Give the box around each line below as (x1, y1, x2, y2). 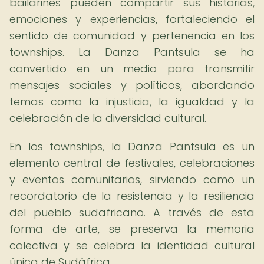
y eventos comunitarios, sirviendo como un (9, 172, 255, 187)
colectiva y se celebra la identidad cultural (9, 238, 255, 253)
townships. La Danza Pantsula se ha (9, 45, 255, 60)
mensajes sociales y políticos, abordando (9, 78, 255, 93)
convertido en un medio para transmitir (9, 61, 255, 76)
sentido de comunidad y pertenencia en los (9, 28, 255, 43)
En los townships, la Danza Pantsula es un (9, 139, 255, 154)
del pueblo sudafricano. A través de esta (9, 205, 255, 220)
